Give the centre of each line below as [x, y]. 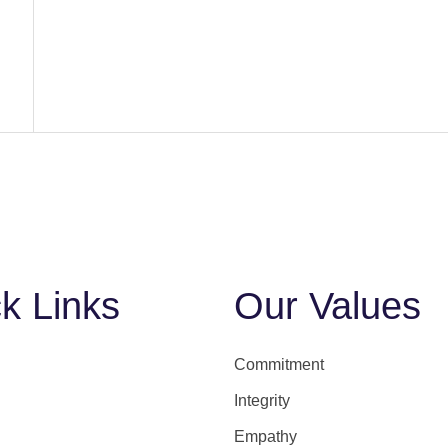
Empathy [265, 437]
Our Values [327, 306]
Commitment [279, 365]
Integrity [262, 401]
